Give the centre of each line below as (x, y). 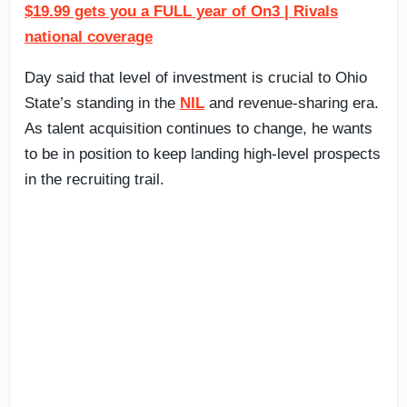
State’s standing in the (102, 103)
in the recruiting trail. (94, 179)
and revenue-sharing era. (292, 103)
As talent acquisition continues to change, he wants (199, 128)
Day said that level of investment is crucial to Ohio (196, 77)
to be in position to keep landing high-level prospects (203, 154)
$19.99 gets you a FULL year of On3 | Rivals (181, 11)
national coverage (89, 36)
